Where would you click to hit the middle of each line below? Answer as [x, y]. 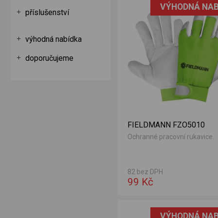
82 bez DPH [145, 172]
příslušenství [47, 12]
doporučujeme [49, 58]
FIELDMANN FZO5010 [166, 125]
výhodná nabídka [54, 39]
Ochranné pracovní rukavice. [171, 136]
